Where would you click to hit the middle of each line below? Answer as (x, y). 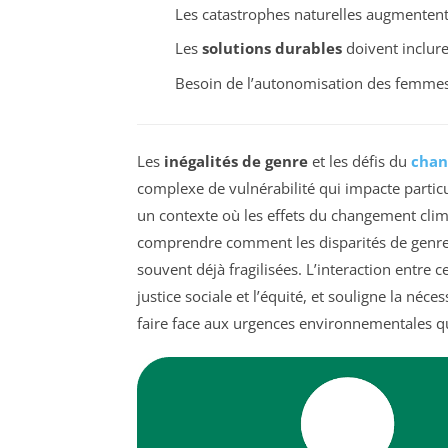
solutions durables (271, 48)
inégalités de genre (236, 160)
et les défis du (359, 160)
